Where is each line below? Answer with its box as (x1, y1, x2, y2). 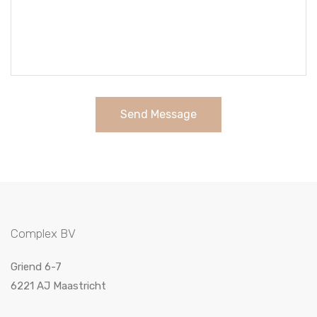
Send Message (120, 108, 197, 121)
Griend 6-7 (11, 260, 62, 273)
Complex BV (11, 226, 76, 241)
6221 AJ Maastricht (11, 279, 106, 292)
